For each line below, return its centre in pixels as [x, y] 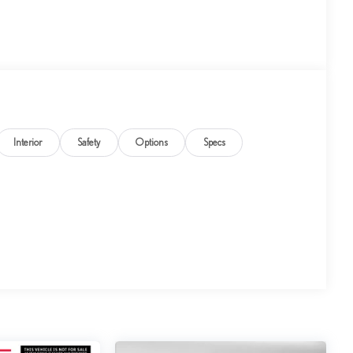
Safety [89, 143]
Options [151, 143]
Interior [28, 143]
